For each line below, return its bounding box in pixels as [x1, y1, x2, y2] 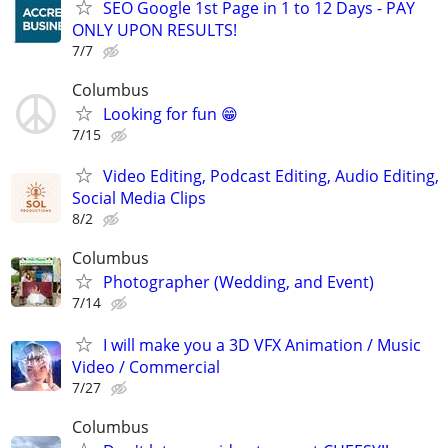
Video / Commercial [72, 355, 220, 378]
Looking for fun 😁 [103, 103, 238, 126]
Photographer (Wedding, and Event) [103, 271, 374, 294]
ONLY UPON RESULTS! [72, 18, 237, 41]
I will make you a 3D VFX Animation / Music [103, 333, 421, 356]
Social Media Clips [72, 187, 206, 210]
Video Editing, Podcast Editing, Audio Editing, [103, 165, 439, 188]
